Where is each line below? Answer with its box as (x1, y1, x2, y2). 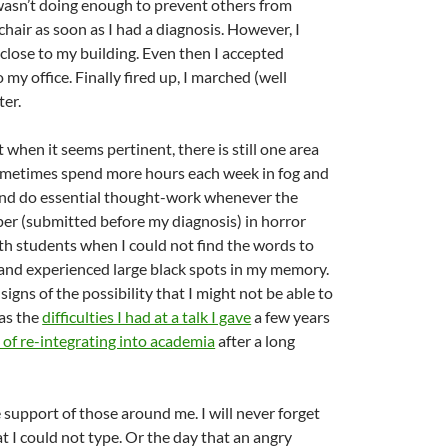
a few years (251, 307, 331, 326)
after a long (215, 331, 296, 350)
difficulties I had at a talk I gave (42, 307, 252, 326)
